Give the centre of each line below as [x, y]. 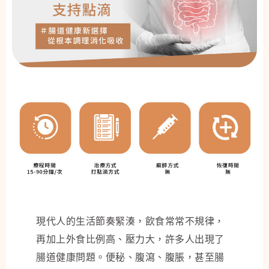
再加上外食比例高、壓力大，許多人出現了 [130, 239]
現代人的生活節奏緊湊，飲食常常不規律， [130, 221]
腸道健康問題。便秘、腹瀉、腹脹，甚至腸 [130, 257]
